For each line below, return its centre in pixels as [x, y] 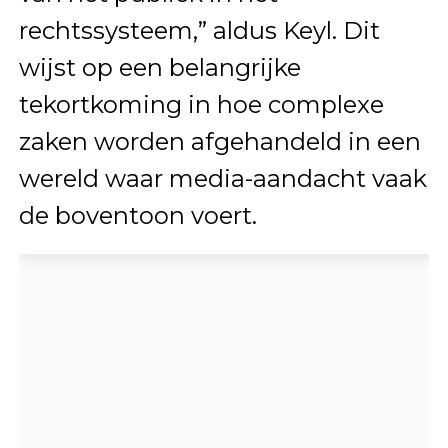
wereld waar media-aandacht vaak [222, 178]
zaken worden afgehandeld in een [219, 141]
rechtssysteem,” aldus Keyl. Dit [199, 30]
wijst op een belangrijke [159, 67]
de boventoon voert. [137, 215]
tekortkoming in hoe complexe [201, 104]
